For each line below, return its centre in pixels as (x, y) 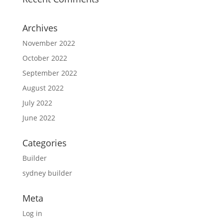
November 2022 (49, 43)
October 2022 (45, 58)
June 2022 (39, 118)
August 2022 (43, 88)
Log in (32, 213)
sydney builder (47, 173)
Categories (44, 143)
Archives (40, 28)
